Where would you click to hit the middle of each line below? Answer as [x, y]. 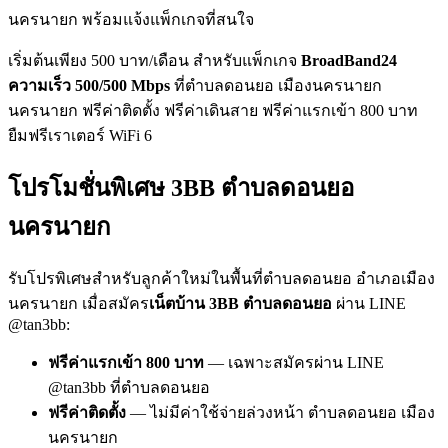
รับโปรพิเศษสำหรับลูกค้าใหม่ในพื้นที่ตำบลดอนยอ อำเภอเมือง [221, 278]
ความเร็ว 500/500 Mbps [89, 85]
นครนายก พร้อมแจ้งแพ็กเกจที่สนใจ [131, 19]
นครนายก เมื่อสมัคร [78, 303]
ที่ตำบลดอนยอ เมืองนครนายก [276, 85]
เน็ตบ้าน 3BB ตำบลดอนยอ [240, 303]
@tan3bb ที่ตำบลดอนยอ [129, 387]
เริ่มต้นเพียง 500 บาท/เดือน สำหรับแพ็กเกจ [154, 60]
